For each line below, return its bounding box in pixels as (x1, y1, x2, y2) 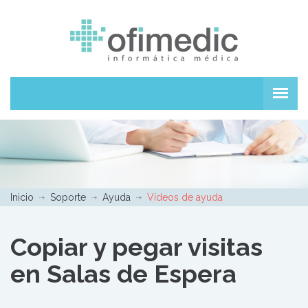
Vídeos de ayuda (147, 192, 223, 203)
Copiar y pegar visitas (10, 232, 263, 261)
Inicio (10, 192, 34, 203)
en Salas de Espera (10, 259, 236, 288)
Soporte (50, 192, 86, 203)
